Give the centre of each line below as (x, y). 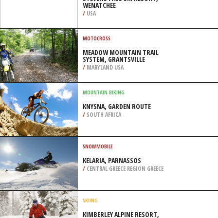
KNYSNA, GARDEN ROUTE (117, 106)
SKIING (90, 200)
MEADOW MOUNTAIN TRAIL (121, 52)
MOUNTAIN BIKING (104, 92)
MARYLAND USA (104, 67)
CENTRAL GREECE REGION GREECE (124, 169)
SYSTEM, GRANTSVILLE (114, 59)
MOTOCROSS (97, 38)
